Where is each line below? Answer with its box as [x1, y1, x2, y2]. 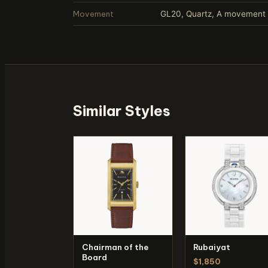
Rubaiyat [193, 242, 231, 252]
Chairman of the [81, 242, 148, 252]
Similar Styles [73, 101, 170, 120]
